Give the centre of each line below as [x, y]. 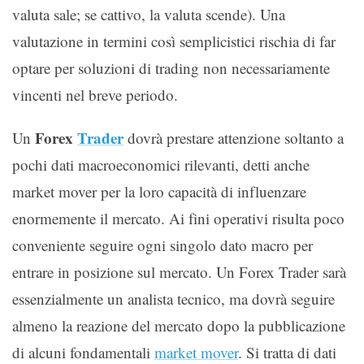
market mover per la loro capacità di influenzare [159, 191]
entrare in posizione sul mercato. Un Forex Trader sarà [179, 271]
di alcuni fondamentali [83, 352]
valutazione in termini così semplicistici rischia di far [174, 41]
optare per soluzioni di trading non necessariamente [171, 67]
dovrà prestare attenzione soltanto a [234, 137]
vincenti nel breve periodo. [95, 94]
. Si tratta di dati [287, 352]
